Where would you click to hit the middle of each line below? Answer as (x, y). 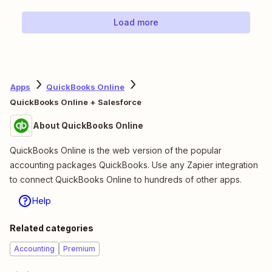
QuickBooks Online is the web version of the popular (116, 151)
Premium (79, 249)
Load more (136, 22)
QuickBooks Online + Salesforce (76, 102)
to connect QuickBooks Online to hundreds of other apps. (126, 180)
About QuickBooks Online (88, 126)
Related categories (52, 228)
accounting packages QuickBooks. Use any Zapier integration (134, 165)
